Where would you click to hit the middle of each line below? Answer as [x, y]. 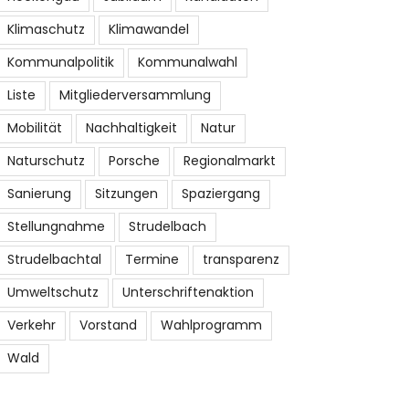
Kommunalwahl [187, 62]
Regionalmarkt [229, 160]
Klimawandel [148, 29]
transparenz [241, 259]
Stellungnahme [56, 226]
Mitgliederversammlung [135, 94]
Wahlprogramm [211, 325]
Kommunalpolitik [60, 62]
